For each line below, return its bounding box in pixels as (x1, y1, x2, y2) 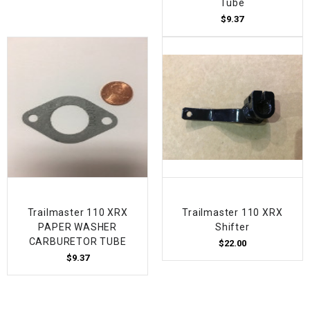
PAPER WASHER (38, 221, 117, 233)
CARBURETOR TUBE (28, 236, 127, 248)
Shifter (215, 221, 250, 233)
